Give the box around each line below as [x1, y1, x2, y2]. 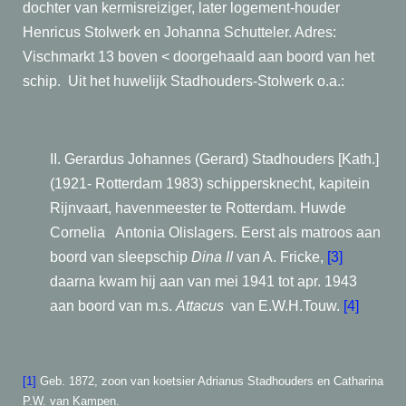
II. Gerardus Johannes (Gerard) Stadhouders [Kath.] [50, 151, 379, 167]
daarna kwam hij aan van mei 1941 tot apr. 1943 [50, 274, 357, 289]
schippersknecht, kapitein [207, 176, 370, 191]
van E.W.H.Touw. [231, 298, 343, 314]
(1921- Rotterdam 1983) [50, 176, 207, 191]
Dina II [191, 249, 233, 265]
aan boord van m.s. [50, 298, 176, 314]
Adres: [295, 24, 336, 40]
